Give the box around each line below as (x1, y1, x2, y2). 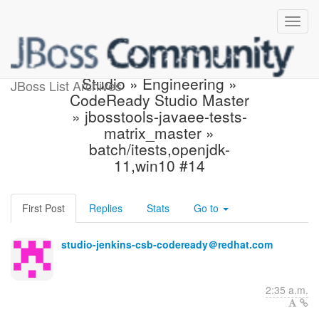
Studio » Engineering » (81, 73, 237, 94)
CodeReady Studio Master (69, 89, 249, 110)
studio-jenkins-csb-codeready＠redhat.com (61, 237, 273, 251)
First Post (22, 201, 65, 215)
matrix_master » (104, 122, 215, 143)
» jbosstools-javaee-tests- (71, 105, 247, 127)
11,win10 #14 (113, 155, 205, 176)
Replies (89, 201, 122, 215)
